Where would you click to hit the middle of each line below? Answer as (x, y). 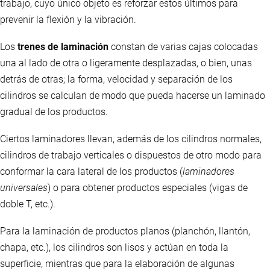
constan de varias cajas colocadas (183, 47)
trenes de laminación (63, 47)
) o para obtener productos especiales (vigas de (148, 188)
